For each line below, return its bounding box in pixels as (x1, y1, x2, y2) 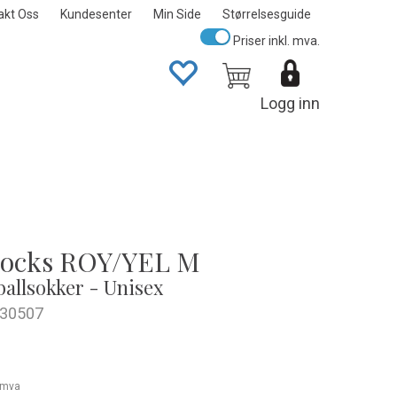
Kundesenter (60, 7, 132, 21)
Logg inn (261, 94, 320, 113)
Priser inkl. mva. (230, 34, 320, 48)
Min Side (153, 7, 201, 21)
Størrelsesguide (222, 7, 311, 21)
